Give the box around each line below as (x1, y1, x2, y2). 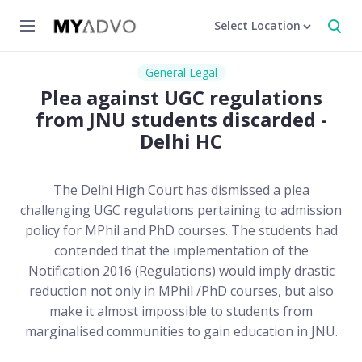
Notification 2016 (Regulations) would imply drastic (27, 262, 335, 280)
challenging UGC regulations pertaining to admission (20, 201, 342, 219)
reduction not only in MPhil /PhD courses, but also (28, 282, 334, 300)
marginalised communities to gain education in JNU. (24, 322, 338, 340)
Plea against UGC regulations (40, 84, 322, 111)
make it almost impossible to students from (49, 302, 313, 320)
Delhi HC (140, 128, 222, 154)
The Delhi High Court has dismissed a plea (53, 181, 309, 199)
